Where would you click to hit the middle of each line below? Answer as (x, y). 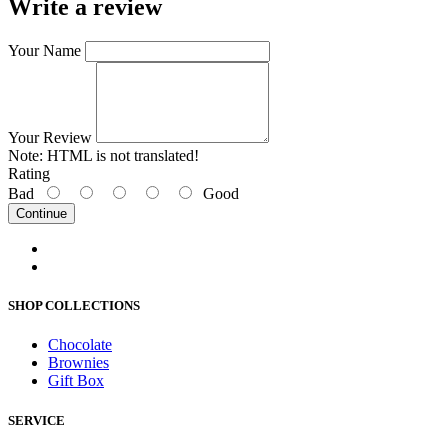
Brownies (78, 363)
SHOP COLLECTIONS (74, 306)
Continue (41, 214)
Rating (29, 174)
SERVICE (36, 420)
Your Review (50, 138)
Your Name (44, 51)
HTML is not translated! (121, 156)
